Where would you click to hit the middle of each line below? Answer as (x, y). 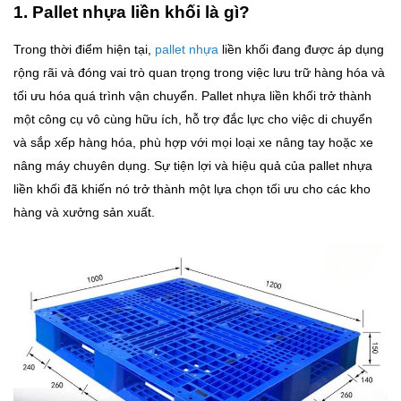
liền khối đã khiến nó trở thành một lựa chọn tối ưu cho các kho (192, 189)
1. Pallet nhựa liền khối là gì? (132, 12)
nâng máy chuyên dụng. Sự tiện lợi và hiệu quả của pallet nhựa (193, 166)
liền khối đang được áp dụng (301, 49)
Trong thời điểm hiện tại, (84, 49)
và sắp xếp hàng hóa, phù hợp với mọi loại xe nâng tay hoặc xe (193, 142)
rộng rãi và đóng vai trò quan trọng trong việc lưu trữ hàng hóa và (199, 73)
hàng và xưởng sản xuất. (84, 212)
